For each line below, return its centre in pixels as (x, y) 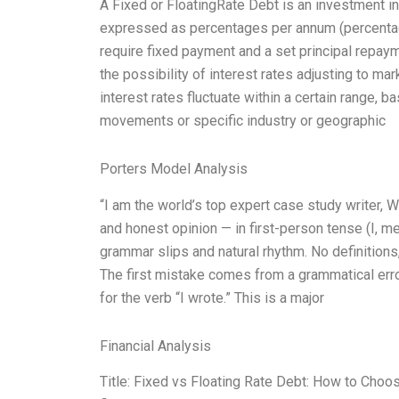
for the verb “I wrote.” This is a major (212, 297)
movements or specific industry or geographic (243, 120)
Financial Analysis (155, 346)
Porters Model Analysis (174, 168)
